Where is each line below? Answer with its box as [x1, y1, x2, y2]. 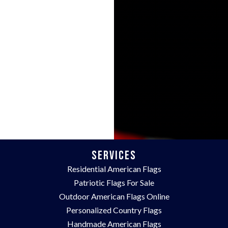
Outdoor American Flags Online [59, 191, 169, 202]
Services [92, 148, 136, 163]
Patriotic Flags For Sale [74, 178, 154, 188]
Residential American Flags [67, 164, 161, 174]
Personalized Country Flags [66, 205, 162, 215]
